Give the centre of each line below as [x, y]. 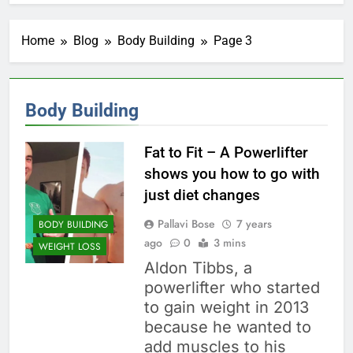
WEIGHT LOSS [70, 246]
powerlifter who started [232, 288]
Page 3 [233, 41]
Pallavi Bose [186, 224]
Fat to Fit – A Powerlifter [226, 153]
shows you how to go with [232, 174]
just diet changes [202, 195]
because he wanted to [227, 327]
